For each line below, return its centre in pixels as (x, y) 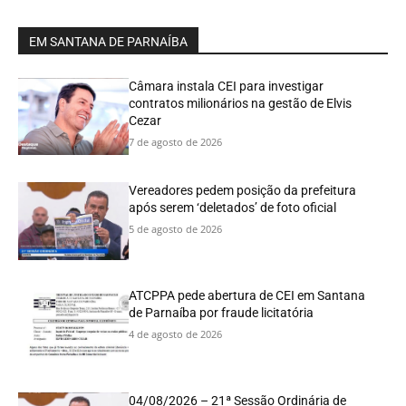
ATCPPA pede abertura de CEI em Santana (247, 296)
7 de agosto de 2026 (176, 141)
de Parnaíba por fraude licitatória (222, 313)
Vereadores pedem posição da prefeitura (243, 191)
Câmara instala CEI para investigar (227, 86)
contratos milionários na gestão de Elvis (241, 103)
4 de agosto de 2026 (176, 334)
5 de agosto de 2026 (176, 229)
